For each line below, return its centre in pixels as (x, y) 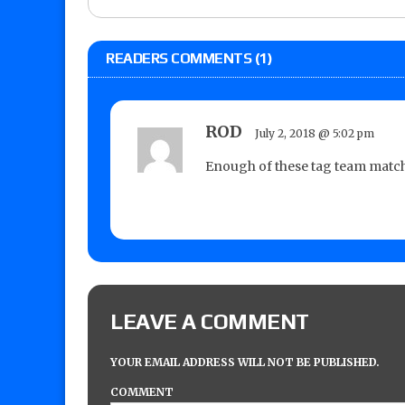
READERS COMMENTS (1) (189, 58)
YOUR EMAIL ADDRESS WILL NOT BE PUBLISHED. (245, 362)
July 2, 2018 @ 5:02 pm (315, 133)
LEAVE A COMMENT (210, 321)
